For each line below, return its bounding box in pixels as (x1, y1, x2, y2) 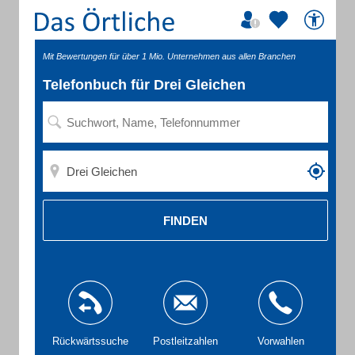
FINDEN (163, 213, 208, 227)
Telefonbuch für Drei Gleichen (43, 77, 246, 93)
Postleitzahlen (153, 335, 218, 347)
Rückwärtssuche (52, 335, 128, 347)
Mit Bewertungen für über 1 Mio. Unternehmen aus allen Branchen (43, 52, 296, 61)
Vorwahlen (257, 335, 304, 347)
